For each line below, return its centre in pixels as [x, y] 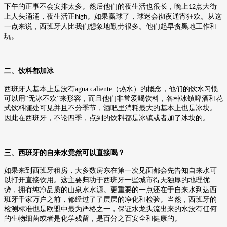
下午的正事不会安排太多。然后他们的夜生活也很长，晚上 [96, 6]
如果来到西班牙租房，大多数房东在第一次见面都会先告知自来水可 [110, 170]
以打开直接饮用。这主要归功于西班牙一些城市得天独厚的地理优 [107, 180]
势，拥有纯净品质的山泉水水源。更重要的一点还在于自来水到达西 [110, 190]
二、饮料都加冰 [29, 71]
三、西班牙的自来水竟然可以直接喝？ [64, 153]
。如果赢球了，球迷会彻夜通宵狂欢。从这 [155, 16]
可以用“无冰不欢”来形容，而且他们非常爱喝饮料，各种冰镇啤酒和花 [113, 98]
